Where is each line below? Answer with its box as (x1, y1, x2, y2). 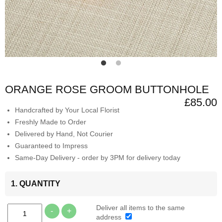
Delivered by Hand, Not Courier (15, 130, 113, 138)
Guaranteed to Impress (15, 142, 88, 150)
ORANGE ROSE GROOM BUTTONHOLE (5, 83, 209, 96)
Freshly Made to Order (15, 118, 86, 126)
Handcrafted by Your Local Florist (15, 106, 119, 114)
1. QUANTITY (11, 179, 60, 188)
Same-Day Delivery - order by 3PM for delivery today (15, 154, 180, 162)
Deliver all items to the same (96, 204, 185, 212)
